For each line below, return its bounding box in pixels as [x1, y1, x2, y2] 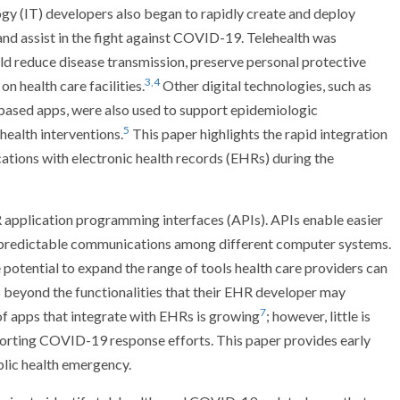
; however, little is [266, 307, 371, 324]
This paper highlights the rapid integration [129, 125, 387, 142]
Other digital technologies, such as [160, 77, 371, 94]
